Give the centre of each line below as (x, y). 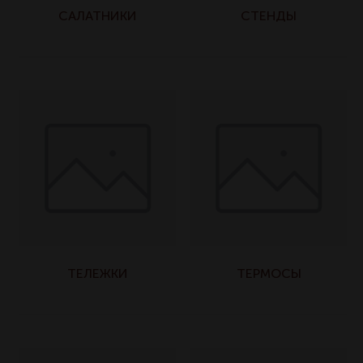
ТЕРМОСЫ (269, 273)
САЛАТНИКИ (98, 16)
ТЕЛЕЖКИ (98, 273)
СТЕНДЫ (269, 16)
